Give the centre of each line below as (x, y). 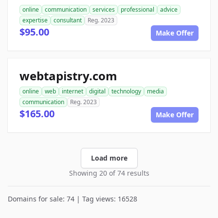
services (104, 9)
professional (137, 9)
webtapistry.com (68, 76)
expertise (35, 20)
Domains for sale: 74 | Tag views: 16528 (73, 199)
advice (169, 9)
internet (73, 91)
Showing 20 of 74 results (109, 173)
